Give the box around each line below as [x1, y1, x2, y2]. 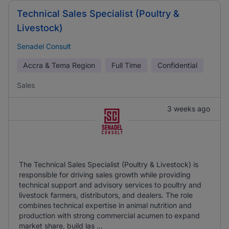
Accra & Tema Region [23, 61, 95, 70]
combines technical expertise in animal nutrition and [19, 201, 192, 210]
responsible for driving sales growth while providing [19, 170, 191, 179]
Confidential [157, 61, 197, 70]
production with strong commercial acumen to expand [19, 211, 200, 220]
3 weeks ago [167, 104, 210, 113]
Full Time [111, 61, 141, 70]
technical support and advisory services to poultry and [19, 180, 201, 189]
